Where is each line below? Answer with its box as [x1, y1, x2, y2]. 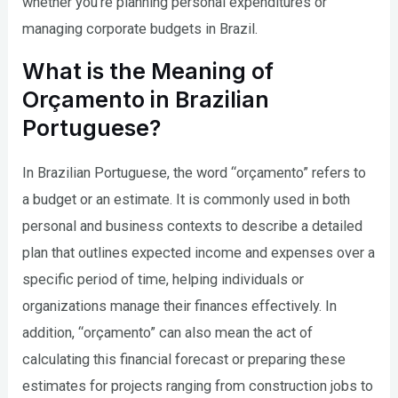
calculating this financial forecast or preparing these [22, 351, 346, 369]
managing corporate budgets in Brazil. [22, 20, 259, 37]
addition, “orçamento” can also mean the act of [22, 324, 314, 342]
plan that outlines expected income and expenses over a [22, 244, 376, 262]
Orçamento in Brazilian [22, 86, 270, 114]
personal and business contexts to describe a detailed [22, 218, 363, 235]
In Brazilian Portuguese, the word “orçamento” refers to [22, 164, 367, 182]
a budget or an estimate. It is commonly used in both [22, 191, 351, 209]
